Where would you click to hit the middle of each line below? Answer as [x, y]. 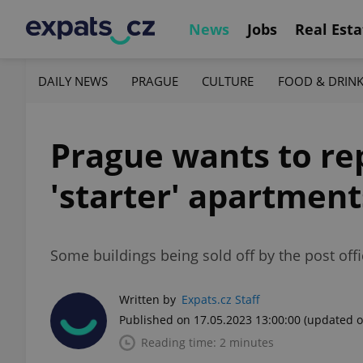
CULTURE [228, 81]
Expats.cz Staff [221, 299]
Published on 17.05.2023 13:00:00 [210, 320]
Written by [147, 299]
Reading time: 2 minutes [207, 342]
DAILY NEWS [73, 81]
